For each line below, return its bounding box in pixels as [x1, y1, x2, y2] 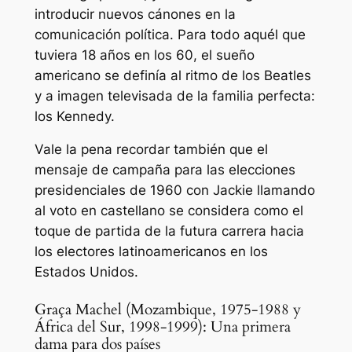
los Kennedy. [34, 108, 115, 124]
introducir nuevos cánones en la [34, 5, 236, 22]
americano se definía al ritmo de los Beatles [34, 67, 311, 83]
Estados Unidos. [34, 264, 138, 280]
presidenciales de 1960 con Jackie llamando [34, 182, 315, 199]
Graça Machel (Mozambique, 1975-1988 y [34, 300, 301, 321]
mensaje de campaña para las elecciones [34, 162, 295, 178]
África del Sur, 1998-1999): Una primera [34, 317, 291, 338]
